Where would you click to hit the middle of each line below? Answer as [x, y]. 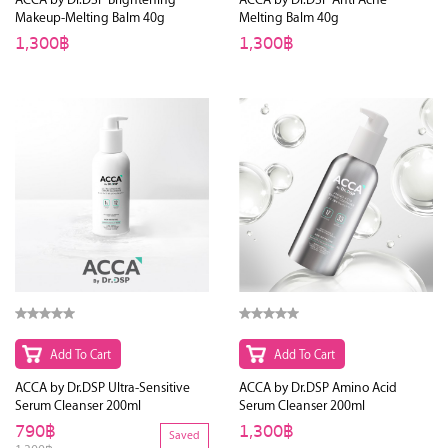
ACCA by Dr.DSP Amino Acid [318, 386]
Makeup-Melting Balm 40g [90, 16]
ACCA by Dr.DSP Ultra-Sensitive [102, 386]
